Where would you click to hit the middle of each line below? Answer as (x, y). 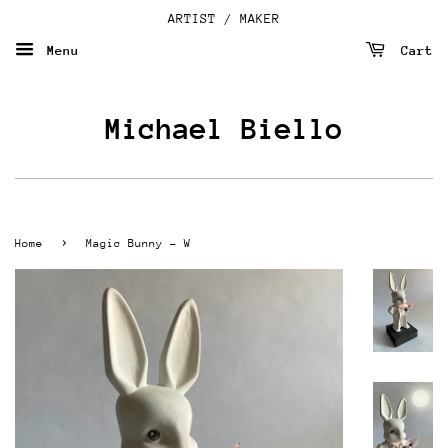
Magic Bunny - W (138, 243)
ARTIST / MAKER (224, 18)
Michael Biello (224, 128)
